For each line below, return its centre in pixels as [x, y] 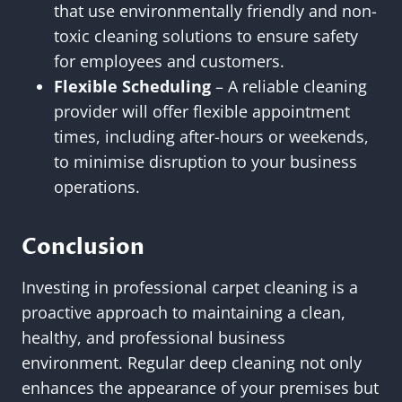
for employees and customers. [169, 61]
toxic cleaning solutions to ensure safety [206, 36]
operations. [97, 187]
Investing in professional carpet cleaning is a [190, 288]
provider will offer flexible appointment [202, 112]
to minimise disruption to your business [205, 162]
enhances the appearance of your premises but [200, 388]
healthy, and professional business [153, 338]
